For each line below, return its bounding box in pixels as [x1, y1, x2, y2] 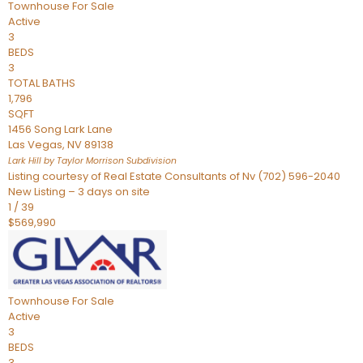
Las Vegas [8, 137, 62, 152]
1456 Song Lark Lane [8, 122, 113, 137]
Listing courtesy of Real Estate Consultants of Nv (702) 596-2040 [8, 169, 340, 184]
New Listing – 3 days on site [8, 184, 150, 199]
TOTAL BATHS [8, 75, 75, 91]
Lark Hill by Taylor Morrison [8, 155, 124, 167]
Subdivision [124, 155, 177, 167]
